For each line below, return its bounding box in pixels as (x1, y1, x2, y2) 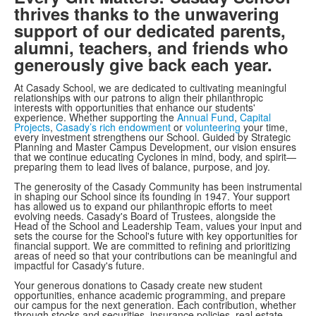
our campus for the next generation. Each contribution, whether (14, 298, 296, 312)
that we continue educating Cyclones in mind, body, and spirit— (14, 150, 296, 164)
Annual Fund (177, 110, 234, 124)
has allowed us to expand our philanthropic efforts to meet (14, 199, 272, 213)
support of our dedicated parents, (14, 18, 286, 42)
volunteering (186, 120, 241, 134)
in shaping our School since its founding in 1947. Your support (14, 189, 290, 203)
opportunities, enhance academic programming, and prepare (14, 288, 286, 302)
